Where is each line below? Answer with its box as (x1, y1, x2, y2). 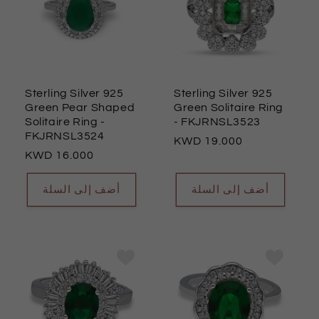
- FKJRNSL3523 (174, 116, 261, 128)
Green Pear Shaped (25, 102, 135, 114)
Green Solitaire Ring (174, 102, 283, 114)
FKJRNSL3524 (25, 130, 105, 142)
